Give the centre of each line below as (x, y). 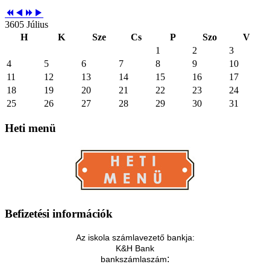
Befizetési (27, 213)
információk (81, 213)
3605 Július (27, 24)
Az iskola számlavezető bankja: (135, 237)
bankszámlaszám (134, 259)
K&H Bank (135, 248)
